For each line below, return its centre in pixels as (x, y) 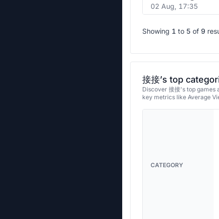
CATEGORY (167, 165)
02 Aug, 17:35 (174, 6)
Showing (156, 31)
